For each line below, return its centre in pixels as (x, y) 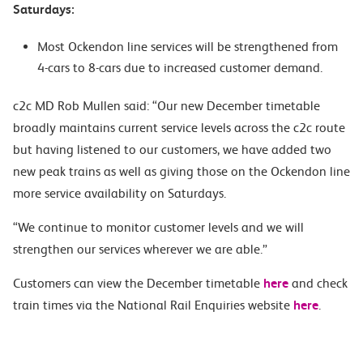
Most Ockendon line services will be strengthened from (188, 47)
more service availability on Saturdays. (120, 193)
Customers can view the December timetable (138, 283)
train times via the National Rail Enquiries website (153, 305)
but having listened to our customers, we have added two (172, 149)
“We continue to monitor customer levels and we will (158, 227)
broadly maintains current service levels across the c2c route (179, 128)
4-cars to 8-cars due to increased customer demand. (180, 68)
